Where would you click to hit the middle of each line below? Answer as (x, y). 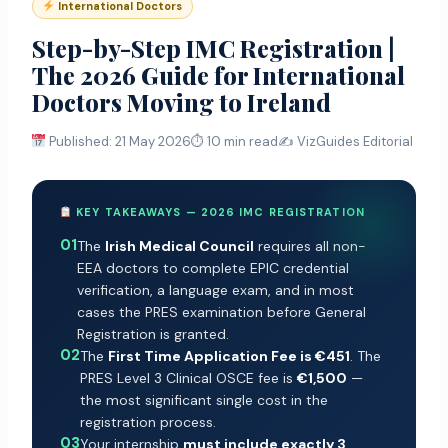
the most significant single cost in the (203, 400)
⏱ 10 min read (235, 142)
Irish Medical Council (179, 246)
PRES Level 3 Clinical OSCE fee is (188, 378)
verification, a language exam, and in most (215, 290)
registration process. (147, 422)
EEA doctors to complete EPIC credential (212, 268)
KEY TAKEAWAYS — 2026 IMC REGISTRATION (218, 212)
